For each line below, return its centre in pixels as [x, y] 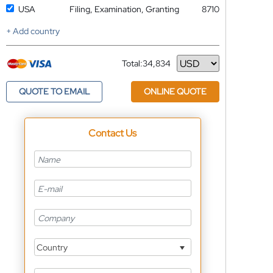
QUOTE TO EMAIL [54, 91]
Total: [132, 63]
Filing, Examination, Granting [124, 9]
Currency [139, 68]
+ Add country [33, 31]
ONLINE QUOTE [175, 91]
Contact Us [113, 133]
